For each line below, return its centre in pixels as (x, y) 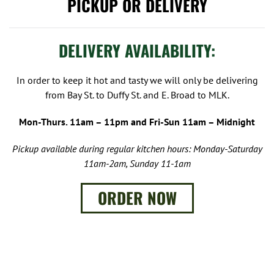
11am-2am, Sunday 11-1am (137, 163)
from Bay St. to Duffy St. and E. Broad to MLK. (137, 94)
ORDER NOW (137, 198)
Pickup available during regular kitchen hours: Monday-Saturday (137, 148)
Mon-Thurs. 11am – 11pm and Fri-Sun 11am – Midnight (137, 121)
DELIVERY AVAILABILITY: (137, 50)
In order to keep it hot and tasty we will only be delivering (137, 80)
